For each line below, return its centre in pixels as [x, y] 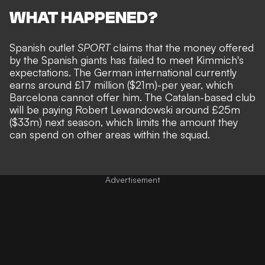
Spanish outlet [43, 48]
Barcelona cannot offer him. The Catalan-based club [132, 97]
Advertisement [132, 180]
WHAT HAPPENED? [84, 18]
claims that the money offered [182, 48]
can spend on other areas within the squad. [110, 135]
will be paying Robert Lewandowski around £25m [125, 110]
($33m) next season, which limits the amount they [124, 122]
